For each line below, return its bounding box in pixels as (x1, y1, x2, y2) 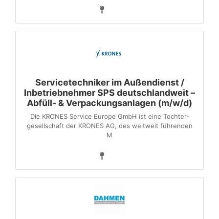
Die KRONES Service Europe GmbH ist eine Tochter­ (30, 112, 189, 120)
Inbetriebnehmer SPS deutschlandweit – (24, 88, 195, 98)
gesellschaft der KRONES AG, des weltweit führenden (26, 122, 193, 130)
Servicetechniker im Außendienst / (35, 77, 184, 88)
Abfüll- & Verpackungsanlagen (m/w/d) (27, 98, 192, 108)
